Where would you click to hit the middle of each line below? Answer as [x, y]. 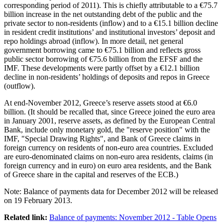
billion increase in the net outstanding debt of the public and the [103, 14]
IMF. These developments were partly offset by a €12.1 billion [102, 68]
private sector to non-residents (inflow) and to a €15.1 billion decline [111, 23]
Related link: [26, 217]
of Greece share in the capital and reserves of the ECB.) [91, 174]
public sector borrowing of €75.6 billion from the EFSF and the [103, 59]
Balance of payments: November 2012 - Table [122, 217]
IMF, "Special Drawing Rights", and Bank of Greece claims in [102, 138]
